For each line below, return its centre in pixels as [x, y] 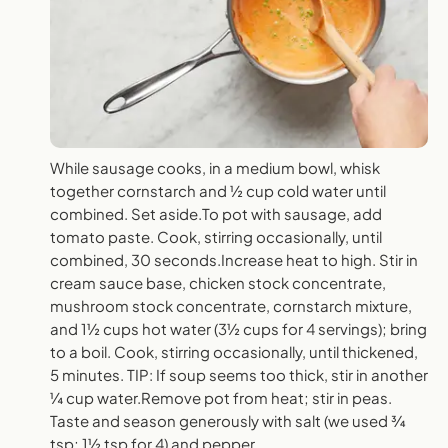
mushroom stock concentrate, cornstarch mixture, [231, 306]
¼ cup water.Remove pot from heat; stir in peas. [221, 398]
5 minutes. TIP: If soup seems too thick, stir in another [239, 375]
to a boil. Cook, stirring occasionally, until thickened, [234, 352]
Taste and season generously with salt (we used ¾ [228, 421]
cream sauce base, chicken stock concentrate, [218, 283]
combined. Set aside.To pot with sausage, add [216, 214]
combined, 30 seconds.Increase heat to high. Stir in [234, 260]
